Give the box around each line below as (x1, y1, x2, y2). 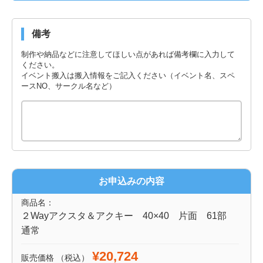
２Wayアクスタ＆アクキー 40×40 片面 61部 (21, 210, 236, 221)
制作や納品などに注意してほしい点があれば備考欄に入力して (21, 49, 235, 59)
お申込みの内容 (99, 176, 164, 186)
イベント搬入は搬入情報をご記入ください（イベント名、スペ (21, 70, 235, 80)
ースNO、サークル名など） (21, 81, 116, 90)
